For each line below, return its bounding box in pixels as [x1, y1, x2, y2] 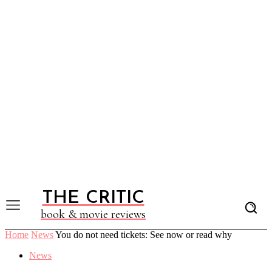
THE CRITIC [42, 189, 144, 208]
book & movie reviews [41, 207, 146, 222]
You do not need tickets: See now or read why [55, 229, 232, 240]
